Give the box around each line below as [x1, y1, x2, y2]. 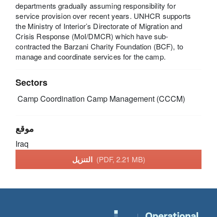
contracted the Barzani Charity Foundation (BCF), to [15, 41, 183, 52]
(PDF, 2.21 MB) [96, 154, 145, 164]
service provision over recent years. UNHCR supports [15, 11, 191, 21]
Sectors [15, 76, 48, 89]
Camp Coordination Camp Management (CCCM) [15, 93, 186, 105]
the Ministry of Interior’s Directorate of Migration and [15, 21, 183, 31]
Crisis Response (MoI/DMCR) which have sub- [15, 31, 169, 42]
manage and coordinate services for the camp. [15, 51, 166, 62]
